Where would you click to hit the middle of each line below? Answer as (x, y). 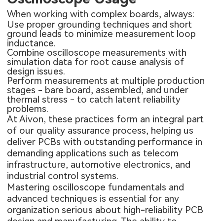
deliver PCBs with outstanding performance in (105, 142)
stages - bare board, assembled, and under (98, 90)
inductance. (32, 43)
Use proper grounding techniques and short (100, 25)
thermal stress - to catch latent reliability (94, 100)
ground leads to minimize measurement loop (102, 34)
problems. (28, 109)
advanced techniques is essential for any (93, 199)
